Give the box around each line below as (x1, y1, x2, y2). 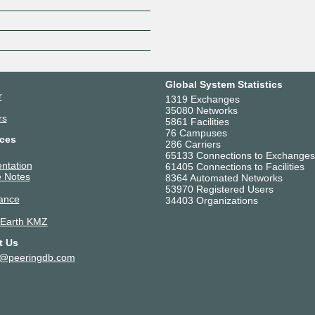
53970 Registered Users (165, 183, 274, 195)
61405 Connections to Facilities (165, 160, 304, 172)
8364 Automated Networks (165, 172, 283, 184)
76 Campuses (165, 127, 227, 139)
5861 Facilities (165, 115, 229, 127)
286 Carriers (165, 138, 221, 150)
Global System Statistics (165, 78, 283, 90)
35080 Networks (165, 104, 238, 116)
